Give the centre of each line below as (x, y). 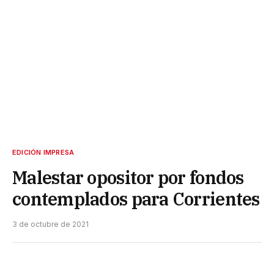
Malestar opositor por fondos (128, 178)
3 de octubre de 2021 (50, 224)
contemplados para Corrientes (136, 199)
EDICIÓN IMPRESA (43, 153)
